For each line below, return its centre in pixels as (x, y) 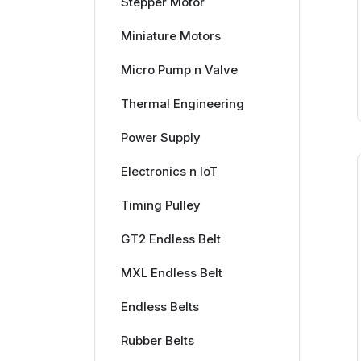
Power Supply (160, 137)
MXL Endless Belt (171, 273)
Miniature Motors (170, 36)
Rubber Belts (157, 340)
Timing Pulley (160, 205)
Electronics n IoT (169, 171)
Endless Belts (160, 307)
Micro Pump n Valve (179, 70)
